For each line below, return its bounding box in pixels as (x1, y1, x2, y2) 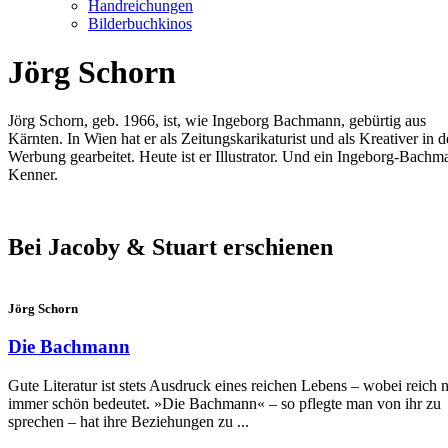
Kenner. (8, 166, 58, 184)
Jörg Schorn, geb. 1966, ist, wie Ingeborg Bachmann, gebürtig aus (8, 112, 426, 130)
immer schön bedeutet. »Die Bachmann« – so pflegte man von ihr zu (8, 394, 441, 412)
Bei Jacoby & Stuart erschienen (8, 234, 333, 261)
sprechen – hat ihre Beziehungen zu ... (8, 412, 249, 430)
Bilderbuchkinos (88, 14, 192, 32)
